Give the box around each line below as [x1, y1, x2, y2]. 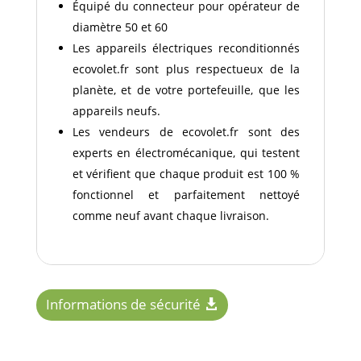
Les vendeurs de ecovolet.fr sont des [72, 124, 301, 140]
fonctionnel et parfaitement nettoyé [72, 187, 301, 203]
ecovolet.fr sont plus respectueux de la [72, 61, 301, 77]
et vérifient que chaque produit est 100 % [72, 166, 301, 182]
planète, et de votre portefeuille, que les [72, 82, 301, 98]
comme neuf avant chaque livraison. [72, 208, 269, 224]
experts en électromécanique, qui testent [72, 145, 301, 161]
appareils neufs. [72, 103, 160, 119]
